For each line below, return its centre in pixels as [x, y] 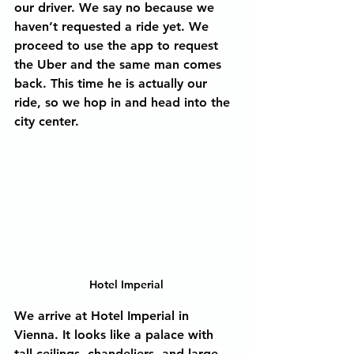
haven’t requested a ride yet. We [113, 26]
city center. [47, 121]
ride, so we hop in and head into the [124, 102]
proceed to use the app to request [118, 45]
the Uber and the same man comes [120, 64]
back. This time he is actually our [113, 83]
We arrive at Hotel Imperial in [104, 316]
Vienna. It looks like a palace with [116, 335]
